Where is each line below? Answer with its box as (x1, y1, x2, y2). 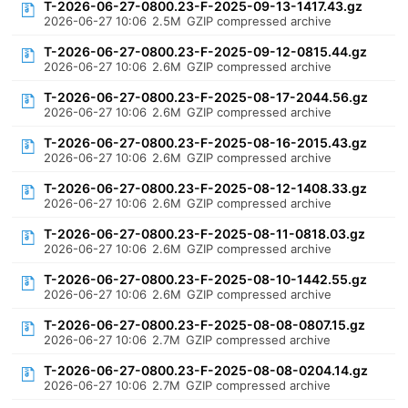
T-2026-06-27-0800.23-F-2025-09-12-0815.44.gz (44, 44, 368, 59)
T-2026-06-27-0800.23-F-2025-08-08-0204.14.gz (44, 362, 369, 378)
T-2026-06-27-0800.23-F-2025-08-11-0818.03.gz (44, 226, 366, 241)
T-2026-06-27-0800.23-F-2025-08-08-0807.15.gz (44, 317, 366, 332)
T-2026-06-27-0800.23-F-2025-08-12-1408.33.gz (44, 180, 368, 196)
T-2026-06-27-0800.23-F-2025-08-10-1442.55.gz (44, 271, 368, 287)
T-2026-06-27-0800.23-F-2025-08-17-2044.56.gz (44, 89, 369, 105)
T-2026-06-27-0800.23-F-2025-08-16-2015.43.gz (44, 135, 368, 150)
